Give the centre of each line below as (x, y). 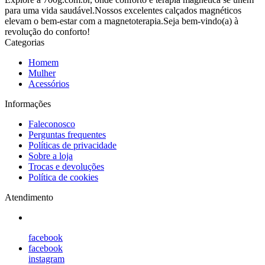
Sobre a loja (51, 156)
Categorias (25, 42)
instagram (46, 258)
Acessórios (49, 83)
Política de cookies (63, 177)
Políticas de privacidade (72, 145)
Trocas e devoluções (66, 166)
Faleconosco (52, 124)
